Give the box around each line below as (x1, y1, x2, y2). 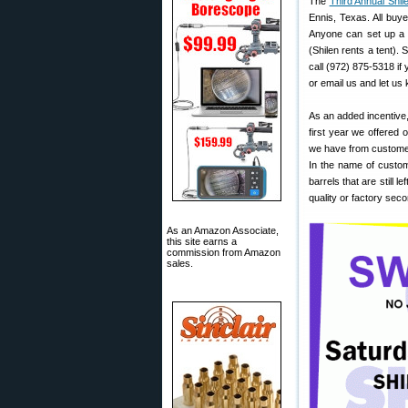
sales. (167, 258, 193, 269)
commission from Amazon (167, 247, 280, 258)
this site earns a (167, 236, 237, 247)
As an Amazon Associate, (167, 225, 279, 236)
